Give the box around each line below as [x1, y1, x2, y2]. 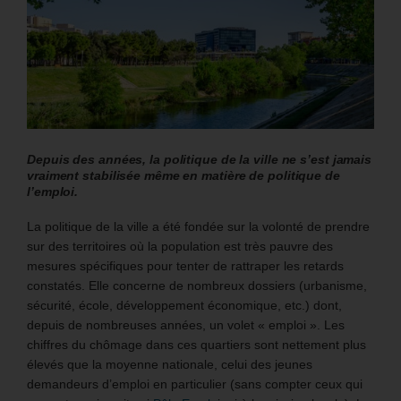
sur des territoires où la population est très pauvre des [27, 238, 333, 253]
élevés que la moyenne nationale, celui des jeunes [27, 356, 312, 371]
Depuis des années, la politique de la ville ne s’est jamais [27, 151, 372, 166]
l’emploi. [27, 183, 79, 199]
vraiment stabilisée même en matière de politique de [27, 167, 340, 183]
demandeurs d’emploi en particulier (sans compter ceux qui [27, 376, 363, 391]
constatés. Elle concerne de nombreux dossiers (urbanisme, [27, 277, 367, 293]
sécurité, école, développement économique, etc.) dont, [27, 297, 342, 312]
